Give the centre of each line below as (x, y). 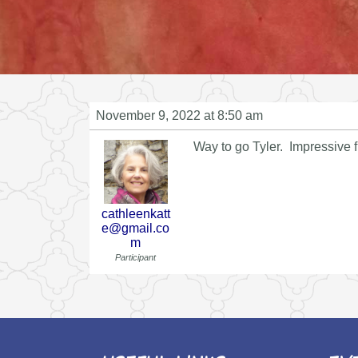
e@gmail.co (135, 228)
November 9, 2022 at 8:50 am (179, 115)
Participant (135, 257)
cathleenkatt (135, 213)
